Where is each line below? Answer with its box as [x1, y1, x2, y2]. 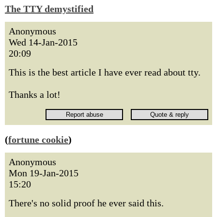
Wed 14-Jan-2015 [9, 37, 77, 47]
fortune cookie [8, 134, 68, 145]
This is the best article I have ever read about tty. [9, 67, 201, 77]
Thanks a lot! [9, 89, 61, 100]
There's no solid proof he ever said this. [9, 198, 164, 208]
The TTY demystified [5, 3, 93, 14]
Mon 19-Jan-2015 [9, 168, 78, 178]
